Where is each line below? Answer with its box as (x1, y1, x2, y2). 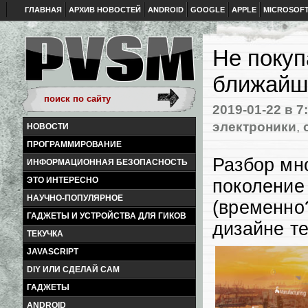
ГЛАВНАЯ (25, 5, 62, 14)
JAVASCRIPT (27, 247, 78, 256)
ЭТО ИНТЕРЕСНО (27, 175, 98, 185)
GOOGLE (190, 5, 225, 14)
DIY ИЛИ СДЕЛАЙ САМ (27, 265, 120, 274)
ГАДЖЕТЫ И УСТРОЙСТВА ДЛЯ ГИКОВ (27, 211, 186, 221)
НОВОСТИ (27, 122, 69, 131)
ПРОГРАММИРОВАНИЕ (27, 140, 122, 149)
